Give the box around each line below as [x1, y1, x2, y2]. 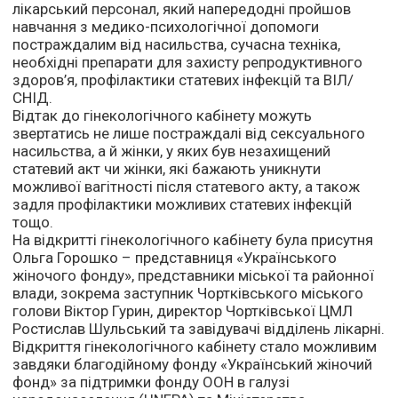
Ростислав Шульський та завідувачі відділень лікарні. [12, 320, 386, 338]
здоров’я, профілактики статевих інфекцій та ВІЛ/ [12, 71, 354, 90]
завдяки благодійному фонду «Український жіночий [12, 355, 373, 374]
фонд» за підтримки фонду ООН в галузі [12, 373, 291, 392]
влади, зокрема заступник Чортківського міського [12, 284, 364, 303]
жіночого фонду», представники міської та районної [12, 267, 375, 285]
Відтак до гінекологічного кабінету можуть [12, 107, 313, 125]
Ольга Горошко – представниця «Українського [12, 249, 338, 267]
